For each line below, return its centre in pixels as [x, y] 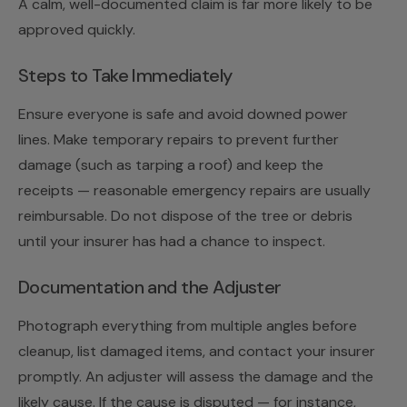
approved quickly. [77, 29]
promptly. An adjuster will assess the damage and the [196, 376]
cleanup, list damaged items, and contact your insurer [197, 351]
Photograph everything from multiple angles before [188, 325]
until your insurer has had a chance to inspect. [172, 241]
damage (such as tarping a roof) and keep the [171, 164]
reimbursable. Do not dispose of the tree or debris [185, 215]
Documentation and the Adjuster [150, 287]
